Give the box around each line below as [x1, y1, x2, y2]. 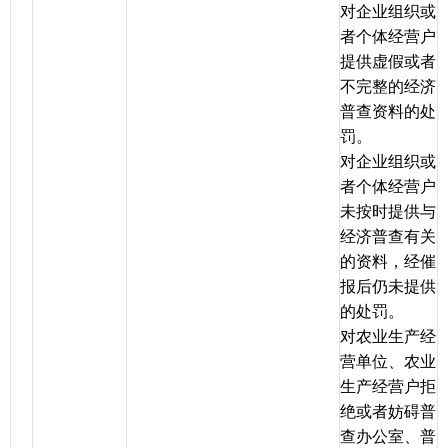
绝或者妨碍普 [340, 403, 436, 421]
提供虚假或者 [340, 53, 436, 71]
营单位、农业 [340, 353, 436, 371]
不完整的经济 [340, 78, 436, 96]
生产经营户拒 [340, 378, 436, 396]
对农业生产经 [340, 328, 436, 346]
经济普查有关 [340, 228, 436, 246]
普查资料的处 [340, 103, 436, 121]
